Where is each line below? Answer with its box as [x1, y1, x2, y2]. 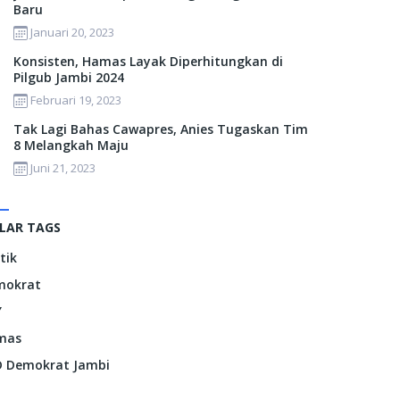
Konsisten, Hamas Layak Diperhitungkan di [13, 53, 284, 70]
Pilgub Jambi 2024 [13, 69, 125, 86]
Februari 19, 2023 [30, 92, 122, 108]
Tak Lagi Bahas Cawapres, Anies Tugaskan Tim [13, 121, 309, 137]
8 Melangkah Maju [13, 137, 129, 154]
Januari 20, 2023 [30, 24, 115, 40]
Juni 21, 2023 [30, 160, 96, 176]
